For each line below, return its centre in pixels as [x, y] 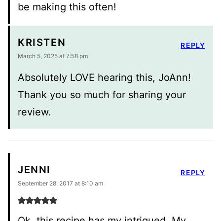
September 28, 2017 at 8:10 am [60, 183]
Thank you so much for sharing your [102, 94]
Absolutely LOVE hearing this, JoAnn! [104, 77]
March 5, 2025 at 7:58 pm [53, 56]
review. [35, 112]
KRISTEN [42, 43]
